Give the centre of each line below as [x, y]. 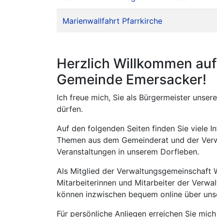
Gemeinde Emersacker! [132, 79]
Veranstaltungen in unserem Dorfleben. [128, 152]
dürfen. [70, 109]
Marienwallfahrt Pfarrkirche [112, 21]
